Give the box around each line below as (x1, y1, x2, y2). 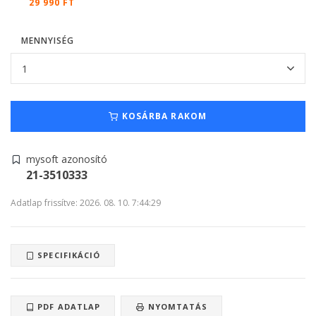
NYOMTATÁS (145, 301, 208, 312)
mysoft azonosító (26, 152, 107, 166)
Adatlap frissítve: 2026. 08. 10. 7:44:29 (11, 197, 161, 209)
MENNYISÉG (21, 35, 74, 47)
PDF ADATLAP (35, 301, 101, 312)
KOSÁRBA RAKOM (119, 110, 207, 123)
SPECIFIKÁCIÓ (35, 250, 101, 261)
